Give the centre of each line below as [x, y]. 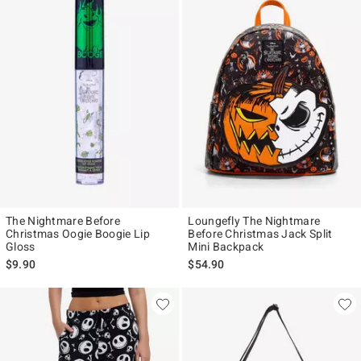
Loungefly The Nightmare [254, 221]
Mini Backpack [226, 247]
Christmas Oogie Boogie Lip [78, 234]
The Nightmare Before [63, 221]
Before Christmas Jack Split [260, 234]
